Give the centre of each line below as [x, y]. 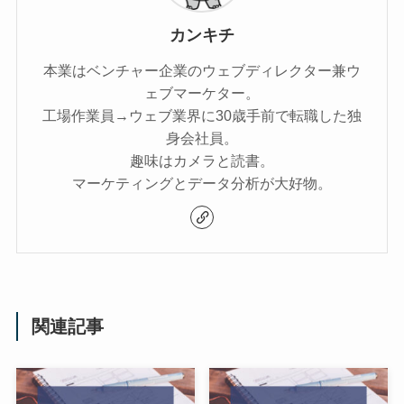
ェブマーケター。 [202, 93]
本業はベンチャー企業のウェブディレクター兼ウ [202, 71]
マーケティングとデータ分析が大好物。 [202, 184]
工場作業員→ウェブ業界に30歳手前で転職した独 [202, 116]
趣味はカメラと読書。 [202, 161]
